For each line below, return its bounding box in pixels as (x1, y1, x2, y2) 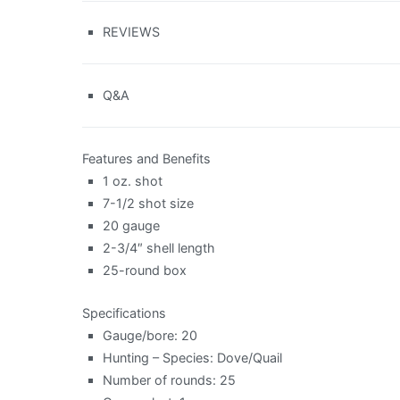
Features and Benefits (82, 150, 211, 166)
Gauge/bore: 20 (103, 327, 198, 343)
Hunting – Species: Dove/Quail (103, 349, 283, 365)
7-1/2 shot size (103, 195, 195, 211)
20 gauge (103, 217, 161, 233)
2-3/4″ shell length (103, 239, 216, 255)
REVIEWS (103, 24, 161, 40)
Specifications (82, 304, 166, 321)
